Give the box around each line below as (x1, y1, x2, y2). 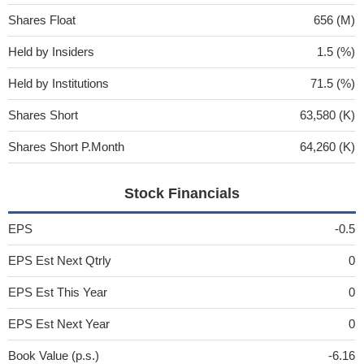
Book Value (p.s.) (8, 348, 99, 362)
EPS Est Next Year (8, 316, 110, 331)
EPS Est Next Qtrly (8, 253, 111, 267)
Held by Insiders (8, 44, 94, 58)
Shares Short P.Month (8, 139, 124, 154)
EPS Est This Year (8, 284, 107, 299)
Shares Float (8, 12, 76, 27)
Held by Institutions (8, 76, 109, 90)
